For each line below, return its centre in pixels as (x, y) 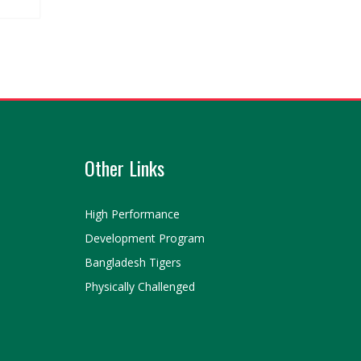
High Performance (132, 214)
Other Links (124, 168)
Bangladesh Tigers (133, 263)
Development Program (145, 239)
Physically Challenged (140, 287)
